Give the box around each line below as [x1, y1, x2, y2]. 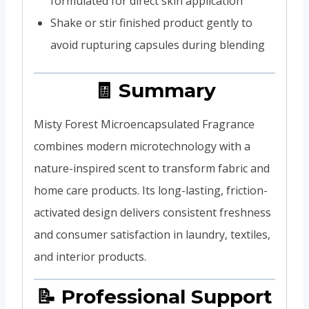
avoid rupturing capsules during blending [50, 37, 265, 52]
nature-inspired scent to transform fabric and [34, 160, 270, 176]
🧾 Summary [93, 78, 216, 102]
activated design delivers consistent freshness [34, 204, 271, 220]
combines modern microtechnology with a [34, 138, 250, 154]
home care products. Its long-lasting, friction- [34, 182, 268, 198]
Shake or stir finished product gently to [50, 14, 252, 30]
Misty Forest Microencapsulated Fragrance [34, 116, 255, 132]
